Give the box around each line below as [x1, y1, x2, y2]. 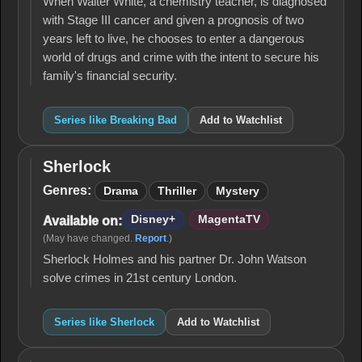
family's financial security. [43, 69, 177, 82]
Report [135, 233, 166, 244]
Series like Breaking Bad [54, 114, 177, 126]
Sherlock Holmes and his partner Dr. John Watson [43, 253, 306, 266]
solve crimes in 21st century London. [43, 271, 237, 284]
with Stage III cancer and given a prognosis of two [43, 14, 304, 27]
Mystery [216, 185, 259, 197]
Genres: [43, 183, 91, 197]
